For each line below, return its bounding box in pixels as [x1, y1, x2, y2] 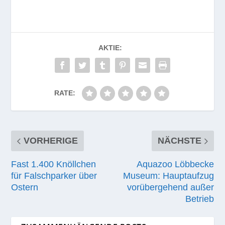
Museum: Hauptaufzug [123, 170, 214, 181]
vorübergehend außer [127, 182, 214, 192]
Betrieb [185, 193, 214, 204]
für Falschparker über [11, 170, 97, 181]
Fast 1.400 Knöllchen [11, 159, 96, 169]
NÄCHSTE [157, 135, 201, 146]
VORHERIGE [24, 135, 78, 146]
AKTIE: [98, 43, 122, 52]
